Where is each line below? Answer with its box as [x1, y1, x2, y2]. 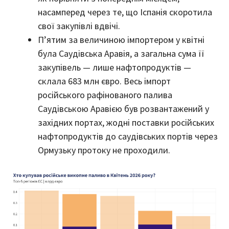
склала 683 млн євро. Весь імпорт [38, 75, 171, 87]
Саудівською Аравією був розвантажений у [38, 102, 209, 114]
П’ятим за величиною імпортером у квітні [38, 33, 204, 45]
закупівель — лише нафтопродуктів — [38, 61, 191, 73]
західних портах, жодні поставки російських [38, 116, 214, 128]
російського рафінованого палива [38, 88, 172, 101]
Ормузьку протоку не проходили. [38, 144, 170, 156]
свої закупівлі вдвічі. [38, 19, 120, 32]
